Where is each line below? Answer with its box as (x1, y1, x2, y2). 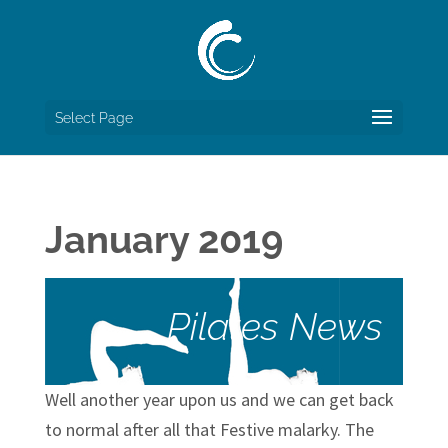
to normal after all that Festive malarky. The (44, 418, 374, 441)
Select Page (54, 110, 133, 126)
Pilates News (157, 304, 384, 349)
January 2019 (44, 217, 283, 262)
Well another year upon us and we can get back (44, 388, 394, 411)
